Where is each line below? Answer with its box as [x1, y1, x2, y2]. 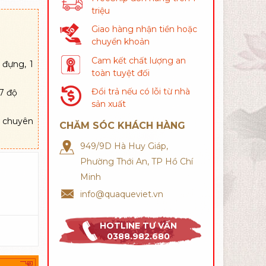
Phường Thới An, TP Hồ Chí [80, 156, 193, 167]
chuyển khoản [91, 36, 150, 47]
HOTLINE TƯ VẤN [100, 220, 178, 232]
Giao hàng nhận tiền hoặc [91, 24, 197, 35]
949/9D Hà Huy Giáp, [80, 140, 168, 151]
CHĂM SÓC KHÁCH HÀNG [59, 119, 185, 131]
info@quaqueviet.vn [80, 188, 163, 199]
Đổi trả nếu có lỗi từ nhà [91, 85, 190, 97]
